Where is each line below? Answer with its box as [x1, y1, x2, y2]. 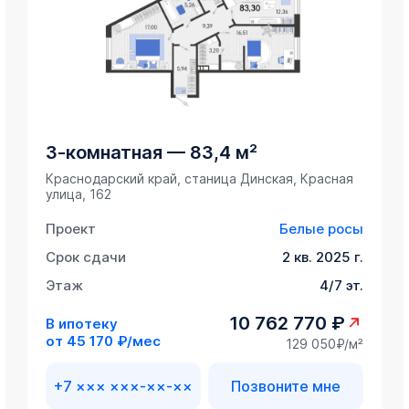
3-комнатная [46, 142, 163, 164]
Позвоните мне [230, 377, 341, 396]
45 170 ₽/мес [67, 331, 162, 350]
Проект [46, 220, 97, 238]
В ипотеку [46, 314, 119, 332]
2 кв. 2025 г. [281, 248, 363, 267]
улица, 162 [46, 186, 112, 203]
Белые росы [278, 220, 363, 238]
